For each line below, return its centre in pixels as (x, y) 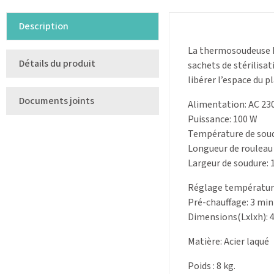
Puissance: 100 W (223, 120)
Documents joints (57, 101)
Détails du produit (57, 64)
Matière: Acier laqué (228, 242)
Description (44, 27)
